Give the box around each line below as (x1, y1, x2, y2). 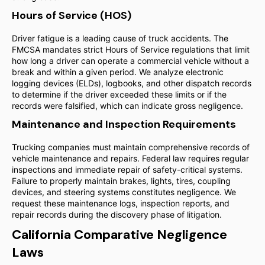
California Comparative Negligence (12, 226, 227, 243)
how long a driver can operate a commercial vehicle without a (12, 56, 249, 66)
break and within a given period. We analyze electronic (12, 67, 224, 77)
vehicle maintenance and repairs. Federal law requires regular (12, 153, 249, 163)
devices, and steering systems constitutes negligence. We (12, 187, 236, 197)
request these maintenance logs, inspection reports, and (12, 198, 230, 208)
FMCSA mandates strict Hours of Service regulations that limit (12, 44, 250, 54)
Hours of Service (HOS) (12, 8, 131, 22)
